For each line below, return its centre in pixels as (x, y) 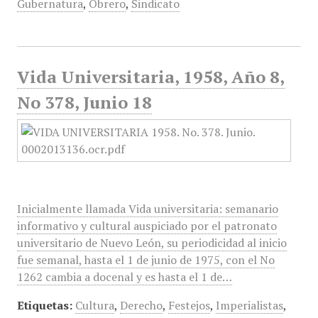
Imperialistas (249, 305)
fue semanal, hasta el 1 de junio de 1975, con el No (146, 260)
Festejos (189, 305)
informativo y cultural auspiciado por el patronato (147, 226)
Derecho (141, 305)
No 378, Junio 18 (84, 102)
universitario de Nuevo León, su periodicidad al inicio (152, 243)
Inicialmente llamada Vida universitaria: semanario (147, 209)
